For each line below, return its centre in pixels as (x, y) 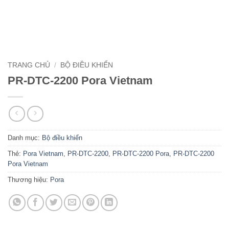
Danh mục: (25, 138)
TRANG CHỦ (29, 65)
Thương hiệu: (29, 180)
